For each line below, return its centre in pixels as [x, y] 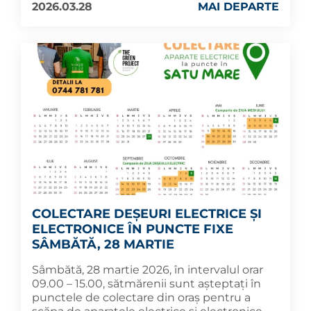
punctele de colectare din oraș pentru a [141, 297]
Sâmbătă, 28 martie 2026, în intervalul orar [148, 269]
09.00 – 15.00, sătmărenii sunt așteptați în [146, 283]
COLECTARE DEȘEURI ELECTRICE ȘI [147, 213]
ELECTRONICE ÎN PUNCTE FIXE [133, 229]
